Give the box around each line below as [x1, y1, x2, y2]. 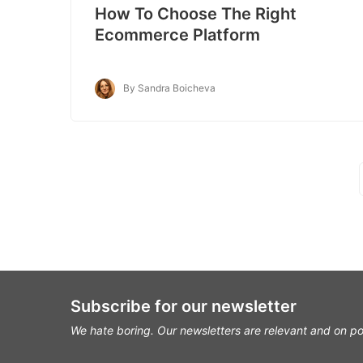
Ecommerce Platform [95, 25, 260, 45]
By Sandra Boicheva [123, 82, 216, 95]
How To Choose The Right [95, 4, 297, 24]
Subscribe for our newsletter [70, 297, 297, 316]
